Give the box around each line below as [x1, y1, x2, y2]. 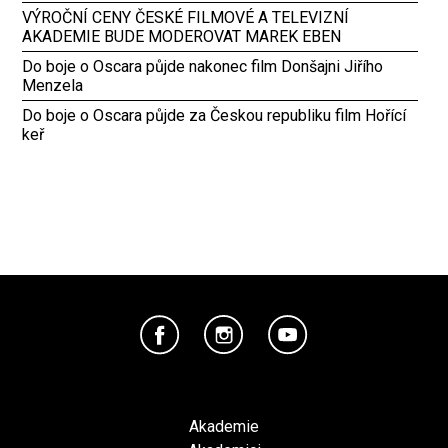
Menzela [22, 75, 84, 95]
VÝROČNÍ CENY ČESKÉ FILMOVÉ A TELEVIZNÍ [22, 7, 350, 27]
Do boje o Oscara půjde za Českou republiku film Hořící [22, 105, 407, 125]
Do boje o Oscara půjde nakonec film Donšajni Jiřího [22, 56, 384, 76]
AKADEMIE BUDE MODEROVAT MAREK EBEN [22, 26, 342, 46]
